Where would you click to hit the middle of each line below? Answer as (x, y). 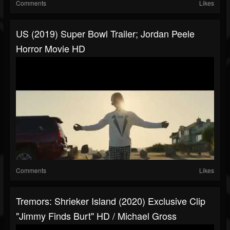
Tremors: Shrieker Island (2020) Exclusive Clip (111, 201)
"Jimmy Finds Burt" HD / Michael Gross (96, 216)
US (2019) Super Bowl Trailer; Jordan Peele (105, 34)
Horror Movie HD (51, 49)
